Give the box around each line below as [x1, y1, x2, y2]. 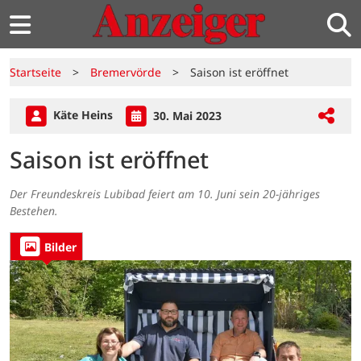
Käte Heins [50, 107, 116, 123]
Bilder [44, 239, 77, 255]
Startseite [10, 64, 61, 80]
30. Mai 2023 [150, 107, 222, 123]
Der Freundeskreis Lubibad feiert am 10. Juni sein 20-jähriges [10, 186, 320, 202]
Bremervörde [90, 64, 161, 80]
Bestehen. [10, 203, 58, 219]
